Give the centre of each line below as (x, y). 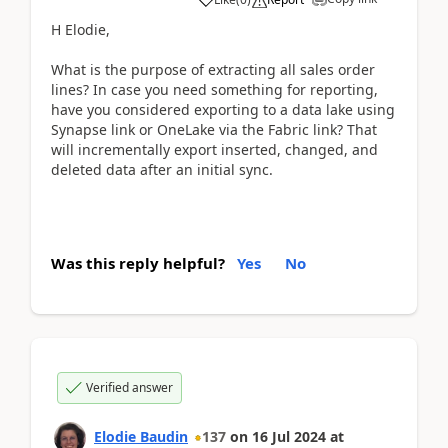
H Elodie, (80, 29)
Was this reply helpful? (138, 262)
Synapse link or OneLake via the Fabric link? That (214, 129)
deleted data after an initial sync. (162, 169)
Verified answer (129, 387)
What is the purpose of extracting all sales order (213, 69)
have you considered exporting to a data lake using (223, 109)
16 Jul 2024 (289, 436)
